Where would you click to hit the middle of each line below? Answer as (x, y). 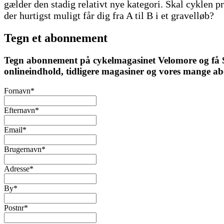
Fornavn (17, 91)
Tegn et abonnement (56, 38)
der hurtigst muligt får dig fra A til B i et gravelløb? (109, 16)
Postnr (14, 208)
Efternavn (19, 110)
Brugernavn (23, 149)
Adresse (17, 169)
